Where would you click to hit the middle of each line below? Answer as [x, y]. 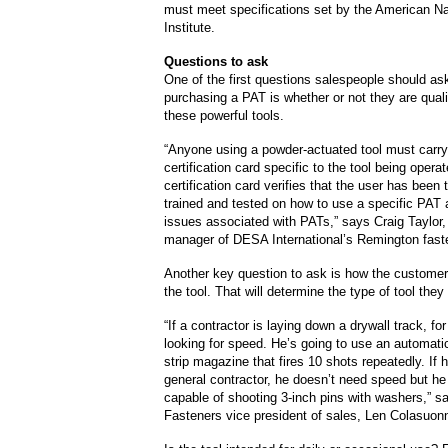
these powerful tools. [224, 115]
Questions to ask [216, 61]
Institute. [189, 27]
